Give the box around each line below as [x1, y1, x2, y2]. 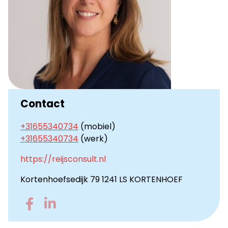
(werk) [78, 132, 108, 145]
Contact [20, 96, 65, 111]
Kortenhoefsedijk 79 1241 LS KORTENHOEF [20, 173, 183, 185]
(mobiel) [78, 120, 116, 132]
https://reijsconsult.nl [20, 153, 106, 165]
